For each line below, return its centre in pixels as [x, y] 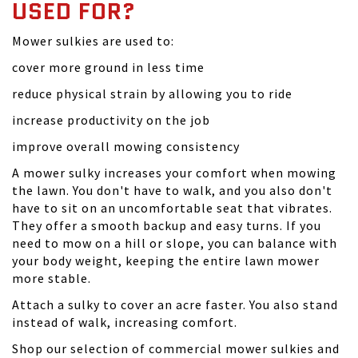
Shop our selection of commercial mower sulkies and [176, 348]
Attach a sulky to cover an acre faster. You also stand [175, 304]
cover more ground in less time [108, 67]
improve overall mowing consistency [126, 146]
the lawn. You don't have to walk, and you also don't [172, 190]
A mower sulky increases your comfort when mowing [174, 173]
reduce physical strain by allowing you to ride [152, 93]
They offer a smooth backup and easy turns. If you [167, 225]
